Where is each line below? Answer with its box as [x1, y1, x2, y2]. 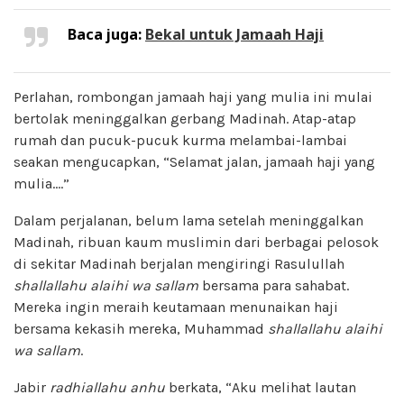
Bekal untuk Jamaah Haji [145, 23, 324, 44]
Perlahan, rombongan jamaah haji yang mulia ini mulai [14, 87, 372, 106]
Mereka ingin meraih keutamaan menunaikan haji [14, 298, 338, 316]
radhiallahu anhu [50, 378, 165, 396]
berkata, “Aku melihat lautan [165, 378, 356, 396]
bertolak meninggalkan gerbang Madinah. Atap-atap [14, 109, 356, 127]
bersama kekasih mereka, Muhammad [14, 319, 268, 337]
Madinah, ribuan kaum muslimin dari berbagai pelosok [14, 233, 379, 251]
